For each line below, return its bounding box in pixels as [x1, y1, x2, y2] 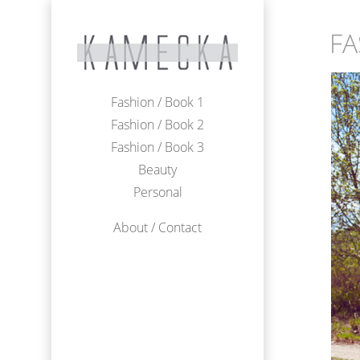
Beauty [138, 161, 177, 178]
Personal [133, 183, 182, 201]
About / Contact [113, 219, 202, 236]
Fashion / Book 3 [111, 138, 204, 156]
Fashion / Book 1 [111, 93, 204, 111]
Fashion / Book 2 [111, 116, 204, 133]
